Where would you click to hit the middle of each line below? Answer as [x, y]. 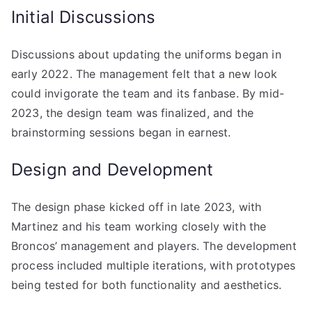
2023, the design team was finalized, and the [133, 113]
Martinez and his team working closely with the [139, 226]
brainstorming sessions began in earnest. [121, 132]
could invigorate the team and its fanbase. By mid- [148, 93]
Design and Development [112, 170]
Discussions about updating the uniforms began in [146, 54]
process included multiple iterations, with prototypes [154, 265]
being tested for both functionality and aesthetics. [147, 285]
